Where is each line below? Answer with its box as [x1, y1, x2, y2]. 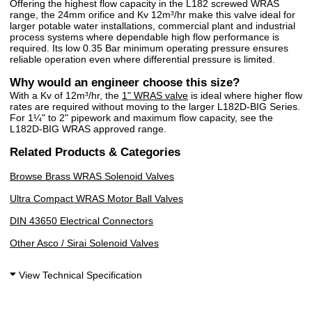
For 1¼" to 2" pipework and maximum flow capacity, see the [10, 111, 273, 123]
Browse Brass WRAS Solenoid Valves [10, 170, 174, 182]
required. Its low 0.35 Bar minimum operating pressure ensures [10, 42, 288, 54]
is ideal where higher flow [188, 89, 302, 101]
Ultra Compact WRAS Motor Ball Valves [10, 192, 183, 204]
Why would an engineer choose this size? [10, 75, 240, 89]
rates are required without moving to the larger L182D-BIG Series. [10, 100, 300, 112]
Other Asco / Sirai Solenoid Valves [10, 237, 159, 249]
